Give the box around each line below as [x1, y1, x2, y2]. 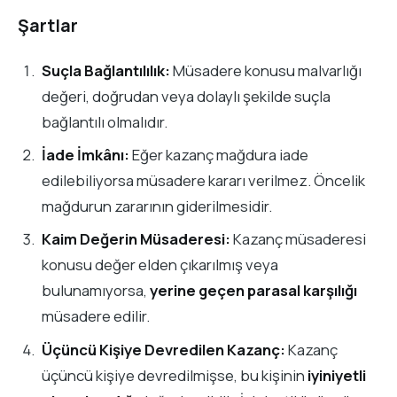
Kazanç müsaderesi [230, 229, 367, 250]
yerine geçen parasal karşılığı [150, 280, 358, 301]
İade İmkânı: [42, 144, 130, 166]
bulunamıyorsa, [42, 280, 151, 301]
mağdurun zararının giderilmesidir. [42, 196, 273, 217]
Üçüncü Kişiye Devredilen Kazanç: [42, 339, 286, 360]
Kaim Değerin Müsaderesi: [42, 229, 231, 250]
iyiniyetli [307, 364, 367, 385]
